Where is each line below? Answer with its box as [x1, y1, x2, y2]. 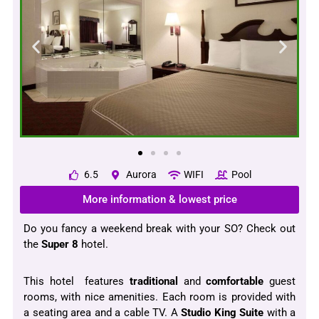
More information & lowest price [82, 193, 237, 206]
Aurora [125, 169, 157, 181]
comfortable [206, 275, 264, 288]
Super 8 [41, 238, 78, 251]
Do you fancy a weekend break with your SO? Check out [23, 222, 296, 236]
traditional [129, 275, 178, 288]
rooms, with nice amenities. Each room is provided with [23, 291, 296, 304]
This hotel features [23, 275, 130, 288]
